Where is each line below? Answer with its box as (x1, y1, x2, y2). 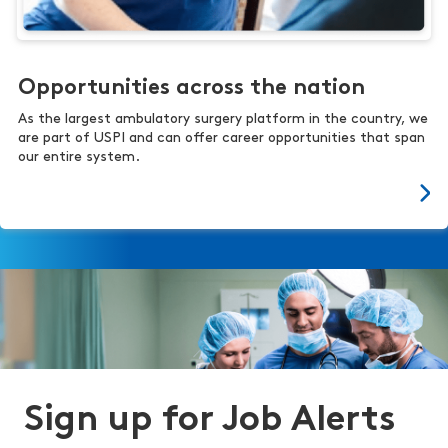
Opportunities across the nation (18, 76, 365, 100)
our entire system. (18, 149, 140, 165)
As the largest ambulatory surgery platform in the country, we (18, 111, 428, 127)
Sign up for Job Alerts (24, 402, 396, 439)
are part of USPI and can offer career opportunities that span (18, 130, 425, 146)
